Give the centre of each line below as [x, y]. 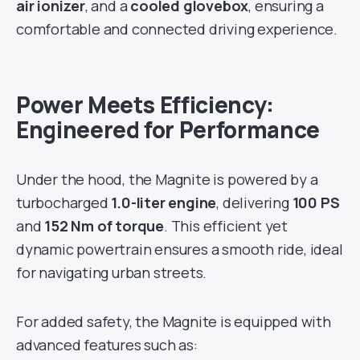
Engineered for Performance [168, 130]
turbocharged [64, 203]
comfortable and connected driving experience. [177, 29]
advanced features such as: [107, 345]
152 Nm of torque [104, 226]
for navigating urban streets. [112, 273]
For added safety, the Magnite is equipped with [174, 322]
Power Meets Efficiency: [145, 105]
